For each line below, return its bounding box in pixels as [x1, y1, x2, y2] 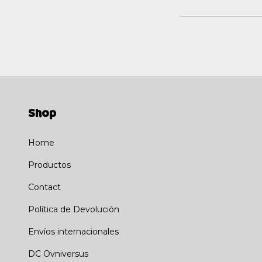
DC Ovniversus [28, 248, 88, 259]
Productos [28, 159, 71, 170]
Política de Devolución [28, 204, 119, 215]
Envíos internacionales [28, 226, 119, 237]
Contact [28, 181, 61, 192]
